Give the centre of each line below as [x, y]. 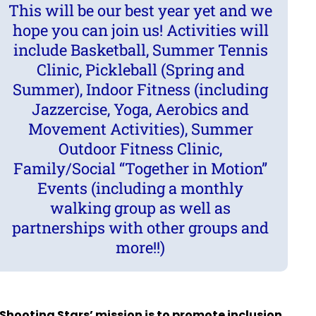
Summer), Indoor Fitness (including [140, 90]
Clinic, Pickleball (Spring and [140, 70]
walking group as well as [140, 208]
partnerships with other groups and [140, 228]
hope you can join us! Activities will [140, 30]
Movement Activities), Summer [140, 129]
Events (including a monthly [140, 188]
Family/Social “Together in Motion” [140, 169]
